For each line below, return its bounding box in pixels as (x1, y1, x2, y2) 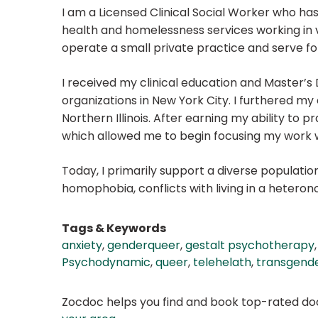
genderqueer (107, 237, 180, 254)
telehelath (193, 254, 251, 271)
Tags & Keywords (62, 220, 166, 237)
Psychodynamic (62, 254, 150, 271)
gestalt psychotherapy (185, 237, 314, 254)
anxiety (62, 237, 102, 254)
